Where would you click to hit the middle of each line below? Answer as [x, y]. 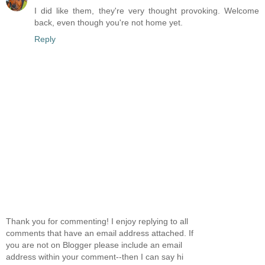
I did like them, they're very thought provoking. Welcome [147, 11]
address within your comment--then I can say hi [95, 256]
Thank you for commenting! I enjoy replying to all [97, 221]
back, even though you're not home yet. [109, 23]
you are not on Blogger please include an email [94, 245]
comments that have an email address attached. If [100, 233]
